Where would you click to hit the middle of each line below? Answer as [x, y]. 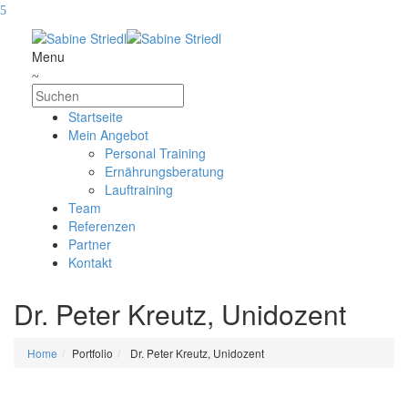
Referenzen [102, 226]
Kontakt [90, 263]
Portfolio [92, 353]
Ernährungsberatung [164, 172]
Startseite [96, 117]
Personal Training [155, 153]
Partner [90, 245]
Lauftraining [139, 190]
